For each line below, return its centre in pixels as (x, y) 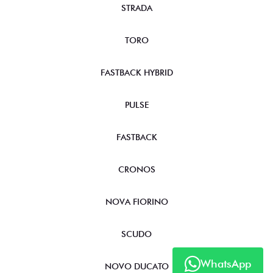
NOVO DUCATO (136, 266)
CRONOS (136, 169)
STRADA (136, 8)
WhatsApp (226, 264)
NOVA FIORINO (136, 201)
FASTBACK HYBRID (136, 72)
